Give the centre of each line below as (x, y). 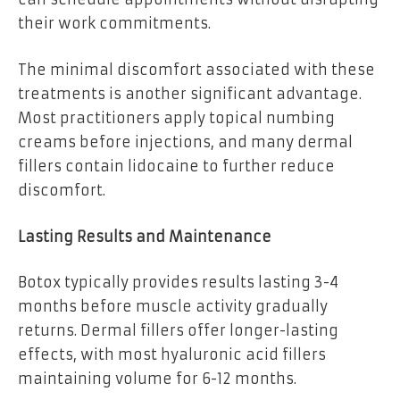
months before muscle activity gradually (173, 307)
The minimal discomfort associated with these (196, 69)
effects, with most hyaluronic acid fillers (172, 355)
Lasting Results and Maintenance (145, 236)
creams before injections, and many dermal (185, 142)
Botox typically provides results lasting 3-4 (178, 283)
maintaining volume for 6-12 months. (157, 379)
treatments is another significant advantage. (190, 93)
